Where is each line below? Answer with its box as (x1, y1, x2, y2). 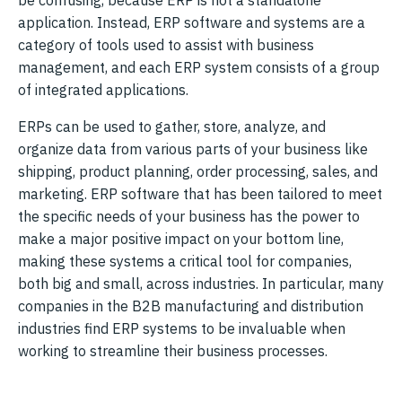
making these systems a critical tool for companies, (18, 251, 352, 270)
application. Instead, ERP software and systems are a (18, 13, 365, 31)
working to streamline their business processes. (18, 341, 328, 360)
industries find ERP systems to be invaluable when (18, 319, 345, 337)
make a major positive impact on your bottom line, (18, 229, 344, 248)
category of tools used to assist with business (18, 35, 314, 54)
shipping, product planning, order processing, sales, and (18, 162, 378, 180)
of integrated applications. (18, 80, 188, 99)
